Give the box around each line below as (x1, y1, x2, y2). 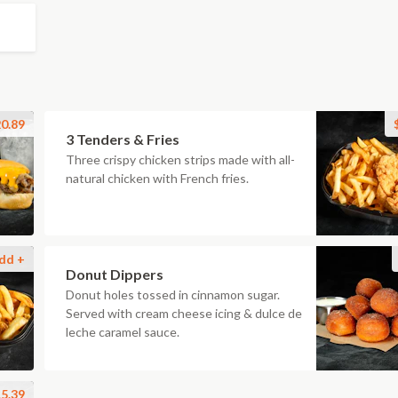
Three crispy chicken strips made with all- (66, 152, 295, 167)
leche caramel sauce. (66, 324, 179, 339)
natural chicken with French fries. (66, 171, 249, 186)
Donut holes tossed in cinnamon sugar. (66, 287, 280, 302)
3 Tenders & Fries (66, 131, 179, 147)
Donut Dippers (66, 266, 163, 283)
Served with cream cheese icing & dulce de (66, 306, 302, 321)
